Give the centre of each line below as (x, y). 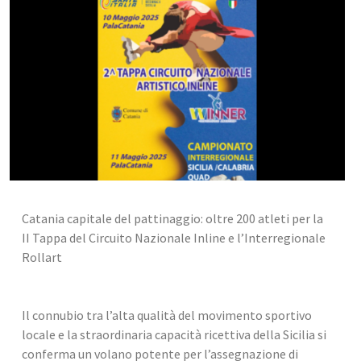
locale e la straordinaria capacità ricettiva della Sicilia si (174, 334)
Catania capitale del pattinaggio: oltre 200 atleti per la (172, 218)
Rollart (42, 257)
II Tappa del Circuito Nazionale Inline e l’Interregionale (174, 238)
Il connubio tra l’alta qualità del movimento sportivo (167, 315)
